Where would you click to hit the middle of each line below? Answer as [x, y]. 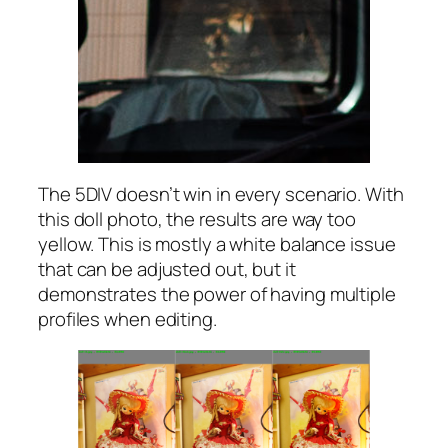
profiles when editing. [127, 318]
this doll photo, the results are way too [197, 218]
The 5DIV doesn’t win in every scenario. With [221, 193]
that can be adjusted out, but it [167, 268]
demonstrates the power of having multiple [217, 293]
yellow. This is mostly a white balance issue [217, 243]
